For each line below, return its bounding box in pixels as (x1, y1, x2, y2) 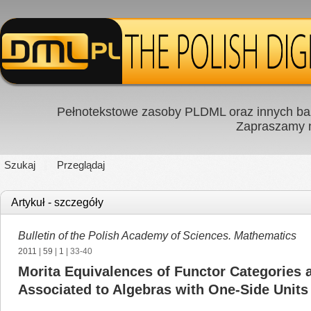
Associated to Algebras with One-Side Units (18, 282, 308, 297)
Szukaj (4, 159, 35, 171)
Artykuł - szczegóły (11, 196, 103, 208)
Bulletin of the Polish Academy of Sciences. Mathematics (18, 230, 296, 242)
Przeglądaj (57, 159, 105, 171)
